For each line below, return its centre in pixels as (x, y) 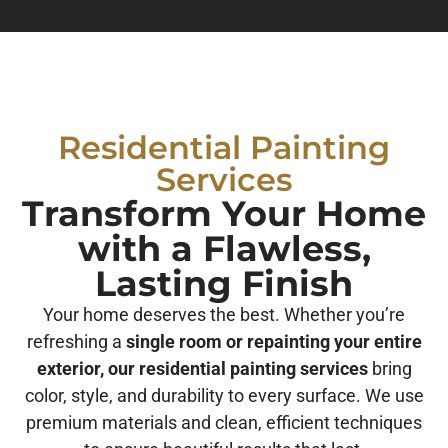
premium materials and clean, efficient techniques (224, 423)
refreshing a (76, 342)
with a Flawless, (224, 249)
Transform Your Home (224, 214)
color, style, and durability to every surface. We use (224, 396)
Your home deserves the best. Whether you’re (224, 315)
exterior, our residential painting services (202, 369)
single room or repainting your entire (273, 342)
